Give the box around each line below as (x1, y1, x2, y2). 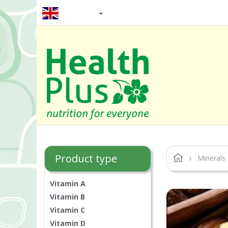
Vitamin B (50, 192, 85, 202)
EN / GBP (61, 7, 91, 17)
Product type (55, 152, 117, 166)
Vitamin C (50, 205, 85, 215)
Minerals (197, 153, 225, 163)
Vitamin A (50, 179, 85, 189)
